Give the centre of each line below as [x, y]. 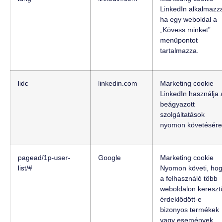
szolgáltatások [182, 115]
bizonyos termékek [190, 210]
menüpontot [179, 40]
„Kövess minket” [185, 30]
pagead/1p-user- [44, 158]
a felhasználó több [189, 179]
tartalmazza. [179, 51]
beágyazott [177, 104]
